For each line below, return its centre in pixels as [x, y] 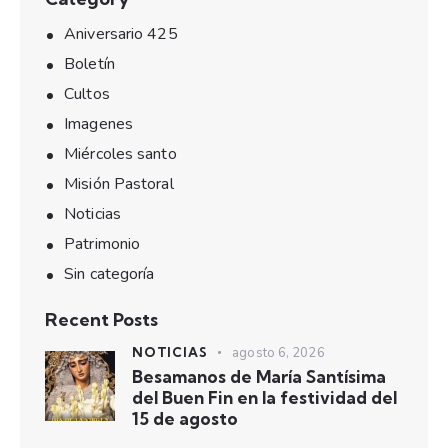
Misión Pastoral [119, 184]
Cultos [87, 94]
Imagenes [98, 124]
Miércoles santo [120, 154]
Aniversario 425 [121, 34]
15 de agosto [185, 418]
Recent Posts [101, 320]
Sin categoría [109, 274]
